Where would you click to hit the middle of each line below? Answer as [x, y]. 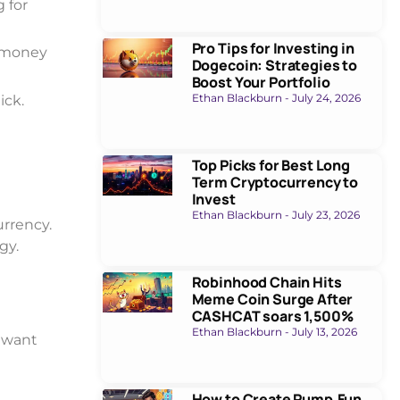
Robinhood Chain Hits [267, 283]
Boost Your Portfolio [261, 83]
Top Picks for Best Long [271, 166]
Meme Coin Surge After [272, 300]
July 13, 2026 [323, 332]
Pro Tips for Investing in [273, 49]
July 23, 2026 [324, 215]
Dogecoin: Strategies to [274, 66]
